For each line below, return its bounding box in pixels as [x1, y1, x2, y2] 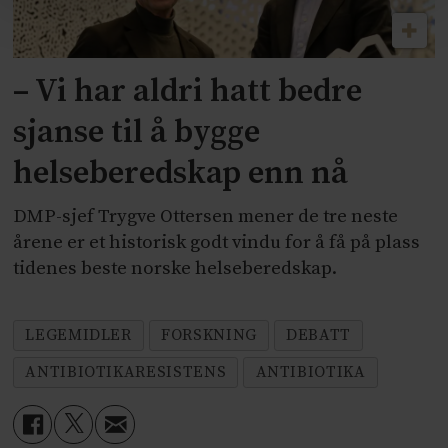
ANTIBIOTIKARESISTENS [25, 362, 227, 383]
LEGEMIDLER [25, 325, 132, 346]
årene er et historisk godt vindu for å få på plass [13, 230, 421, 254]
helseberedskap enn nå [13, 153, 349, 194]
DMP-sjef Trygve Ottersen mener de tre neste [13, 204, 399, 228]
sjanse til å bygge [13, 112, 261, 153]
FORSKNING [161, 325, 257, 346]
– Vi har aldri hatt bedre [13, 71, 363, 112]
